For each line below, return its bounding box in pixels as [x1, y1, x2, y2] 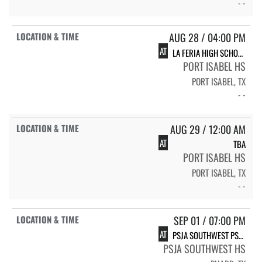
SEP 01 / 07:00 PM [174, 212, 246, 228]
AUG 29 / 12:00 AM [170, 121, 246, 137]
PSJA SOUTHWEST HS [163, 240, 246, 256]
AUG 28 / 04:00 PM [169, 30, 246, 46]
